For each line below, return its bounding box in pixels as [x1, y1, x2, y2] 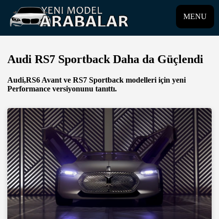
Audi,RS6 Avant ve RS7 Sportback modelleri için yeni [7, 75, 186, 84]
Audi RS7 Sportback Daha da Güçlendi [7, 52, 203, 66]
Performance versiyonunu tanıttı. [7, 84, 117, 93]
